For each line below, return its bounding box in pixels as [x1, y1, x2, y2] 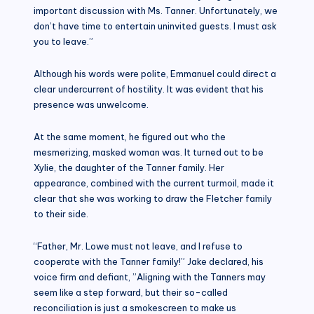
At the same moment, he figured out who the [34, 130, 226, 142]
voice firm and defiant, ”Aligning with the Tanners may [34, 271, 266, 282]
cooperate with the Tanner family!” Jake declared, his [34, 255, 264, 267]
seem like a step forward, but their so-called [34, 286, 228, 298]
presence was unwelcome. [34, 98, 149, 110]
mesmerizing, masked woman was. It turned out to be [34, 146, 264, 158]
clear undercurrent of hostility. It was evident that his [34, 83, 264, 95]
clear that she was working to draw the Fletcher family [34, 192, 272, 204]
